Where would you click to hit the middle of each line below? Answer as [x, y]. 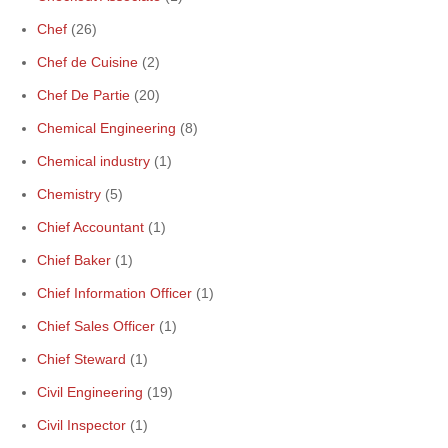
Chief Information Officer [114, 293]
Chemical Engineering [106, 128]
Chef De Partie [83, 95]
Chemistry [69, 194]
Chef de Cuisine [87, 62]
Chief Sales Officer [96, 326]
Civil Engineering [90, 392]
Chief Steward [81, 359]
